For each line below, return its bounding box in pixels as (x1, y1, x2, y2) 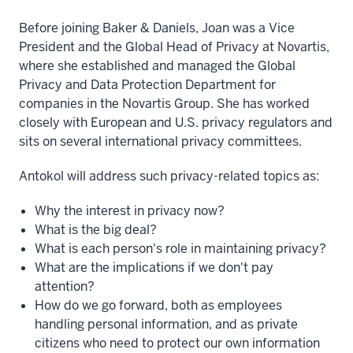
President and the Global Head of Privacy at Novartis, (19, 39, 329, 55)
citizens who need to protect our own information (35, 335, 320, 351)
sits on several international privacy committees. (19, 133, 302, 150)
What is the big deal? (35, 221, 157, 238)
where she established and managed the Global (19, 58, 295, 74)
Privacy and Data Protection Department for (19, 76, 276, 93)
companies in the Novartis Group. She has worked (19, 95, 310, 112)
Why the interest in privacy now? (35, 203, 225, 219)
